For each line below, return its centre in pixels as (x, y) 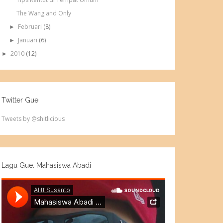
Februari (30, 27)
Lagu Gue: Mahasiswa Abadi (47, 166)
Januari (28, 40)
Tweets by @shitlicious (33, 119)
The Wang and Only (44, 13)
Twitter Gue (20, 100)
